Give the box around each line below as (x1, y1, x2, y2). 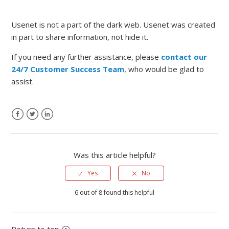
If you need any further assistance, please (11, 52, 162, 62)
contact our (161, 52, 208, 62)
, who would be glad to (124, 64, 204, 75)
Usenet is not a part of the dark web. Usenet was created (11, 19, 216, 30)
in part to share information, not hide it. (11, 32, 149, 42)
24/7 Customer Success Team (11, 64, 125, 75)
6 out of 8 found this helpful (75, 188, 154, 197)
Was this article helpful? (73, 150, 156, 161)
